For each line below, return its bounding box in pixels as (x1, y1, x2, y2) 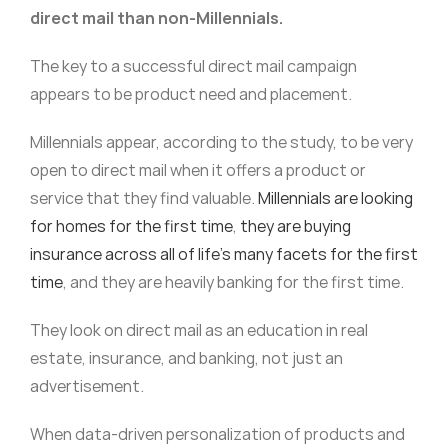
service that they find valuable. (29, 187, 258, 210)
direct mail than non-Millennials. (29, 7, 283, 30)
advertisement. (29, 375, 144, 398)
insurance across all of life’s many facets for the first (29, 243, 418, 266)
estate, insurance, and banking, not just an (29, 347, 343, 370)
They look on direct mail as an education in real (29, 319, 368, 342)
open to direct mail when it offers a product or (29, 159, 366, 182)
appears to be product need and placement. (29, 83, 352, 106)
